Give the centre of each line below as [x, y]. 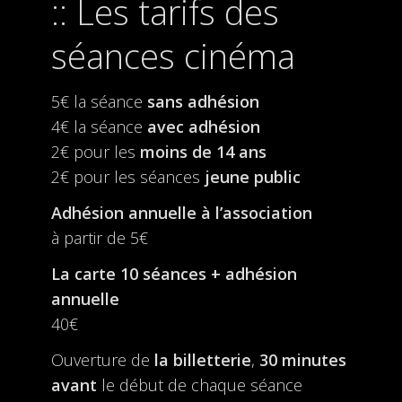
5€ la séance [99, 101]
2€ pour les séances [125, 176]
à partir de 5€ [99, 237]
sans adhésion [203, 101]
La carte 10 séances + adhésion [174, 273]
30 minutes [300, 359]
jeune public [250, 176]
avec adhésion [203, 126]
